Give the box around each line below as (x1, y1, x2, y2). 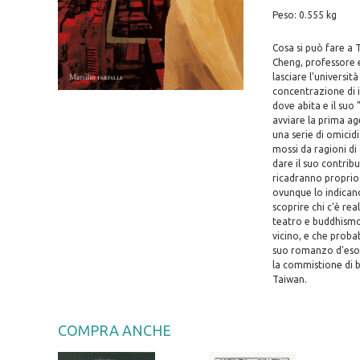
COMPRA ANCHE (58, 322, 171, 339)
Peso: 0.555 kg (272, 10, 337, 21)
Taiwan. (272, 274, 307, 285)
